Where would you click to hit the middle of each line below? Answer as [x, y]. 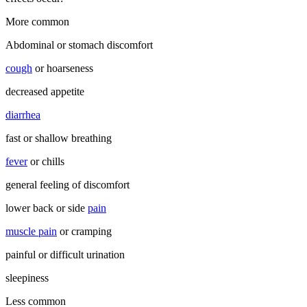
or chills [46, 162]
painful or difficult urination [65, 255]
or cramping [84, 232]
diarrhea [23, 115]
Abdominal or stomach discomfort [79, 45]
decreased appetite [45, 92]
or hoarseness [63, 69]
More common [37, 22]
